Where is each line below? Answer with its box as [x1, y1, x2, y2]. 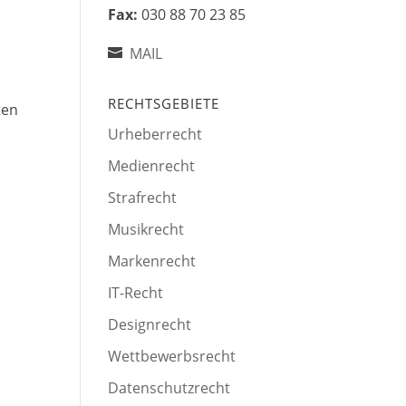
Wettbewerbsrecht [108, 346, 237, 367]
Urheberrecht [108, 124, 203, 145]
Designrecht [108, 314, 192, 335]
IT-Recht [108, 283, 164, 304]
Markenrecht [108, 251, 197, 272]
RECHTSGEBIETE [108, 94, 220, 113]
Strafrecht [108, 188, 178, 208]
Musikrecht [108, 219, 185, 240]
